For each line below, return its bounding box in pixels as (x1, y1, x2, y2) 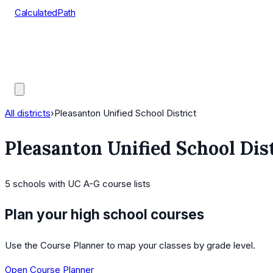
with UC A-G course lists (46, 178, 151, 190)
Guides (15, 68, 44, 79)
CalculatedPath (15, 7, 76, 18)
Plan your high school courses (5, 205, 204, 222)
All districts (5, 107, 51, 119)
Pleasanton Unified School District (54, 107, 196, 119)
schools (13, 178, 46, 190)
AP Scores (15, 52, 59, 64)
